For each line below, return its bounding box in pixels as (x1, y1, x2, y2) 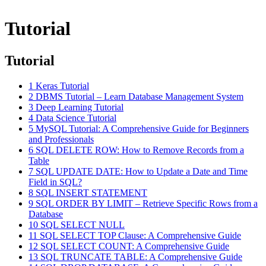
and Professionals (28, 134, 94, 144)
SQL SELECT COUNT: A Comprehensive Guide (40, 240, 229, 251)
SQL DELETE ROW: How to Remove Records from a (36, 144, 244, 155)
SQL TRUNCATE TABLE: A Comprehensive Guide (40, 251, 242, 262)
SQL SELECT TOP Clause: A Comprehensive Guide (40, 230, 241, 240)
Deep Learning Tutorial (36, 102, 123, 112)
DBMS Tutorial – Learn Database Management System (36, 91, 243, 102)
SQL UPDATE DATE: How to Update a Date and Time (36, 166, 248, 176)
